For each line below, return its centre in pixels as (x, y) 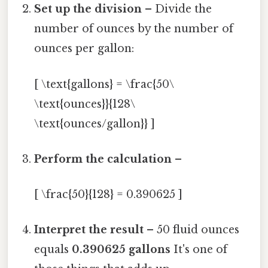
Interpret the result (89, 230)
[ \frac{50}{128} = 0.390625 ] (109, 195)
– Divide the (177, 9)
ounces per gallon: (84, 49)
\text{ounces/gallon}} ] (95, 124)
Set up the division (88, 9)
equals (53, 250)
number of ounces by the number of (134, 29)
